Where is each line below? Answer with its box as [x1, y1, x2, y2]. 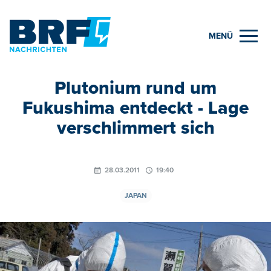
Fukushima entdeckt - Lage [22, 96, 249, 119]
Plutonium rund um [54, 76, 217, 99]
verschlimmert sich [56, 116, 215, 139]
